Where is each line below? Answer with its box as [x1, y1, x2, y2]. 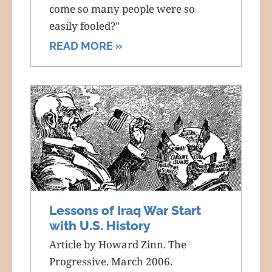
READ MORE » [49, 39, 123, 52]
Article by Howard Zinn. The [49, 237, 186, 251]
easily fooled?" [49, 18, 120, 33]
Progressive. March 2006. [49, 254, 172, 268]
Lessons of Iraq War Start [49, 202, 201, 218]
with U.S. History [49, 217, 151, 233]
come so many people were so [49, 1, 195, 16]
